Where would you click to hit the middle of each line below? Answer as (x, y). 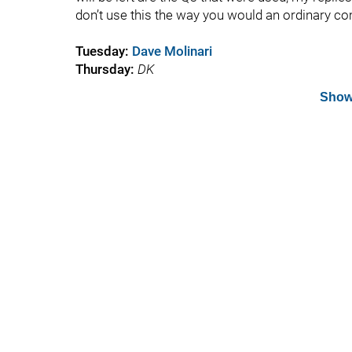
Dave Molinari (172, 51)
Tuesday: (104, 51)
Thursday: (106, 69)
